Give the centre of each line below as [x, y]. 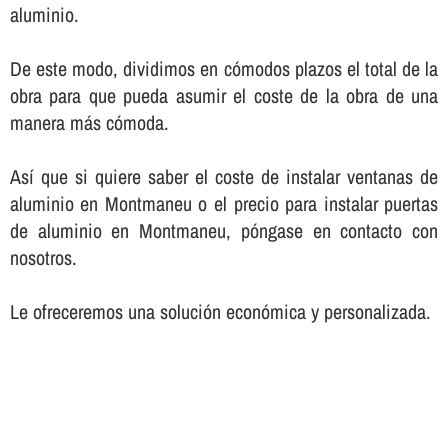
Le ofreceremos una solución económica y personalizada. [220, 311]
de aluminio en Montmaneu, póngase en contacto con [224, 230]
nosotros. [43, 257]
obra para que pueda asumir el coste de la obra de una [224, 95]
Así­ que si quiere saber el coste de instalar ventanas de [224, 176]
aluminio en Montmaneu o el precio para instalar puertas [224, 203]
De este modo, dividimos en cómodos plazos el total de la [224, 68]
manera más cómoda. [89, 122]
